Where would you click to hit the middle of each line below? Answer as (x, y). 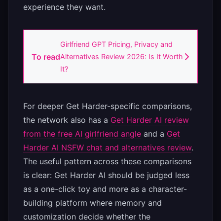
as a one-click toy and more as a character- (105, 189)
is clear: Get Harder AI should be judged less (106, 175)
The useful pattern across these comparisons (107, 162)
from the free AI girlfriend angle (82, 134)
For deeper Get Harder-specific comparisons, (108, 106)
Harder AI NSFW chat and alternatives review (107, 148)
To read (46, 56)
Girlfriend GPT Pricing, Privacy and (116, 44)
